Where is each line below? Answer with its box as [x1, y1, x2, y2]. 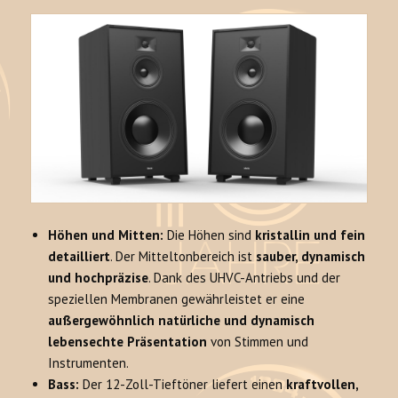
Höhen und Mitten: [48, 227, 164, 244]
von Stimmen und [207, 333, 309, 351]
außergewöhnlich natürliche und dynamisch [48, 312, 315, 330]
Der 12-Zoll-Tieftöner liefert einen [79, 376, 287, 394]
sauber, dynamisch [256, 248, 366, 266]
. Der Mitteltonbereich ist [110, 248, 257, 266]
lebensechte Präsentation [48, 333, 208, 351]
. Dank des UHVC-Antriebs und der [148, 269, 341, 287]
